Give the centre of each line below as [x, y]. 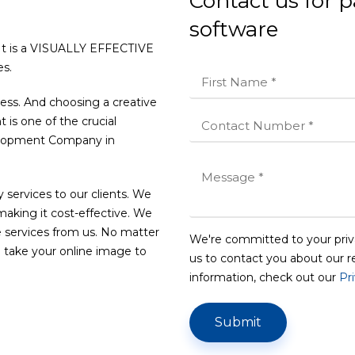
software [234, 30]
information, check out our [264, 278]
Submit [238, 323]
